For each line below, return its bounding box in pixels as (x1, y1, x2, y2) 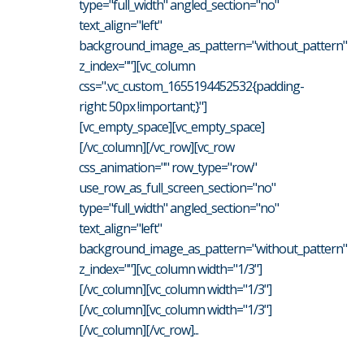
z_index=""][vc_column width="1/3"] (79, 260, 262, 279)
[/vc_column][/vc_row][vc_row (79, 138, 234, 157)
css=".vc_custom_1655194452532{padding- (79, 77, 304, 96)
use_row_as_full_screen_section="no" (79, 179, 275, 197)
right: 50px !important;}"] (79, 97, 206, 116)
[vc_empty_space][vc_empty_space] (79, 118, 264, 136)
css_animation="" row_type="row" (79, 158, 257, 177)
